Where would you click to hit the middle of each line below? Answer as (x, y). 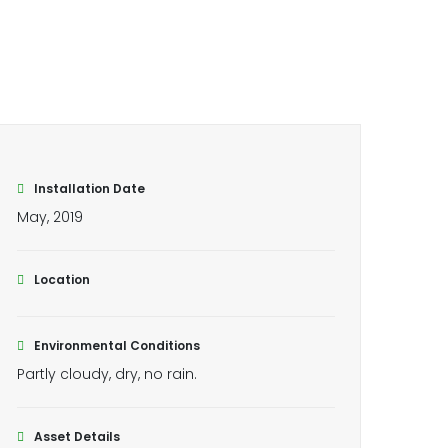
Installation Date (89, 188)
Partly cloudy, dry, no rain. (107, 374)
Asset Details (77, 436)
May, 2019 (50, 217)
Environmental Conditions (117, 345)
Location (62, 279)
